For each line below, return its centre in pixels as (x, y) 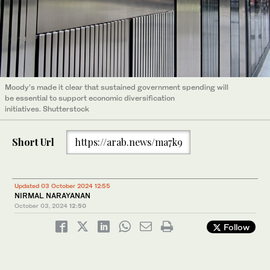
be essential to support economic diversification (90, 98)
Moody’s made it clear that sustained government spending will (117, 87)
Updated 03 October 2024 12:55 (62, 185)
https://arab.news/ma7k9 (128, 142)
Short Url (33, 142)
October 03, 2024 (41, 205)
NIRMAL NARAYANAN (53, 195)
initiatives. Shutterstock (47, 109)
